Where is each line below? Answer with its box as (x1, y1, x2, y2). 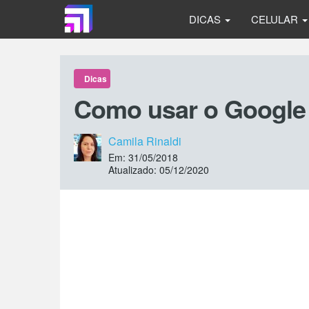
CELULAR (251, 12, 301, 26)
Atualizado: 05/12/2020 (108, 162, 209, 177)
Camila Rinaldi (108, 132, 181, 149)
